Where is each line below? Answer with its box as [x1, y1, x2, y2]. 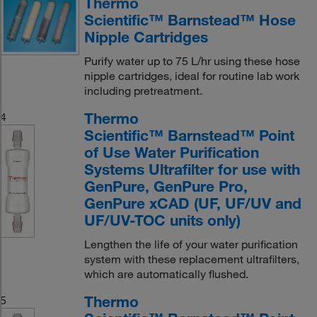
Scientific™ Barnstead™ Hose [83, 11, 296, 29]
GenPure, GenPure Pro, [83, 177, 248, 195]
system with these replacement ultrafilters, [83, 252, 299, 266]
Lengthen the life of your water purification [83, 237, 298, 251]
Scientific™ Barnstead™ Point [83, 126, 294, 144]
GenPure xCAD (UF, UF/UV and [83, 194, 301, 212]
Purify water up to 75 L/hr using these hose [83, 54, 300, 68]
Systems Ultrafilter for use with [83, 160, 300, 178]
